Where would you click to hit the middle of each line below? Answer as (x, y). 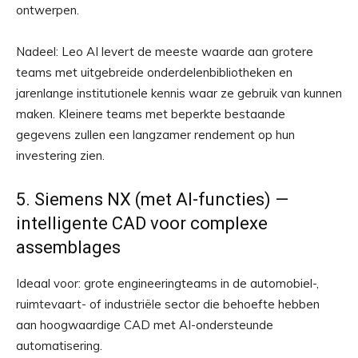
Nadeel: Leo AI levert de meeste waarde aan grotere (165, 52)
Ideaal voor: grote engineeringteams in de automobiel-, (167, 284)
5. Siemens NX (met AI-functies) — (152, 200)
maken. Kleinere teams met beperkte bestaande (151, 114)
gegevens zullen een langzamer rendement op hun (155, 135)
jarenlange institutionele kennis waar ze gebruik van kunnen (179, 93)
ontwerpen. (48, 10)
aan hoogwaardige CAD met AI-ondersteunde (145, 325)
